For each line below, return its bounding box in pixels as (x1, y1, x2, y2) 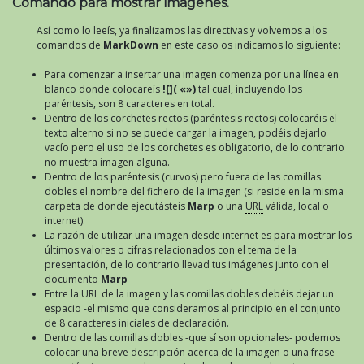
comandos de (37, 38, 103, 53)
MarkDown (103, 38, 158, 53)
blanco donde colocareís (45, 82, 162, 97)
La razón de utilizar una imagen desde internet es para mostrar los (45, 228, 352, 243)
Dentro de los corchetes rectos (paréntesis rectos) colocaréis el (45, 111, 337, 126)
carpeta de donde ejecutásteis (45, 199, 188, 214)
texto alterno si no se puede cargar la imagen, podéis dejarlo (45, 126, 327, 141)
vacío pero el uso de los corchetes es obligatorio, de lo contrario (45, 141, 344, 155)
